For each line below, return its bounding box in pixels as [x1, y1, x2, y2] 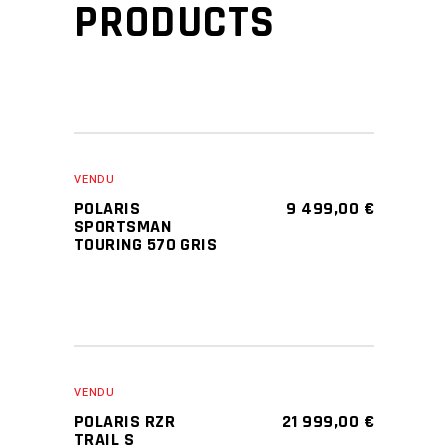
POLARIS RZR [74, 410, 175, 434]
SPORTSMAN [74, 214, 172, 238]
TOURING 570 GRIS [74, 232, 218, 256]
